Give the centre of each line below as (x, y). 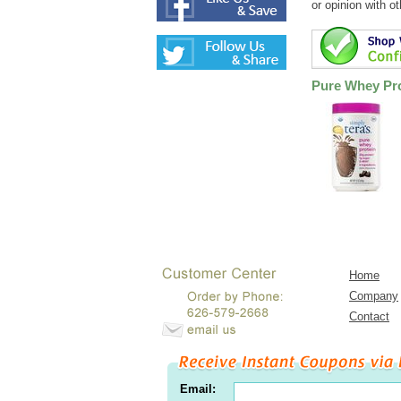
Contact (369, 316)
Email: (197, 389)
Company (374, 296)
